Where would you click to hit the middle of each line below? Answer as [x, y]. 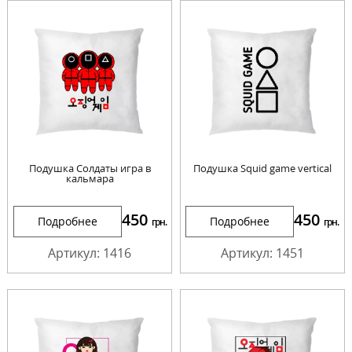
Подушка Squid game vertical [262, 169]
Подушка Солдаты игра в [90, 169]
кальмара [90, 179]
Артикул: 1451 [262, 253]
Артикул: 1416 [90, 253]
